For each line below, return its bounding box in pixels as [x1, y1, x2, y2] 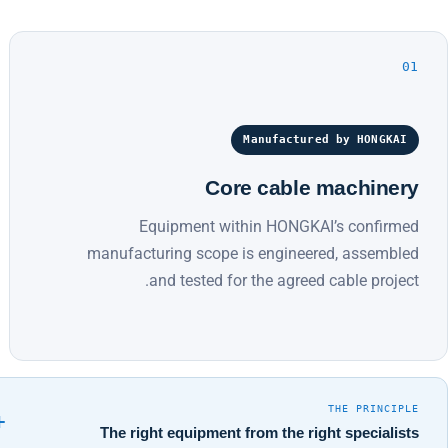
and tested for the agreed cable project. [149, 270, 419, 290]
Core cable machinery [205, 175, 419, 199]
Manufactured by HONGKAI [243, 132, 407, 146]
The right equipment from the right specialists [100, 423, 419, 441]
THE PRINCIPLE [328, 402, 419, 414]
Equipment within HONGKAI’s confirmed [139, 216, 419, 236]
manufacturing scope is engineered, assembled [87, 243, 419, 263]
